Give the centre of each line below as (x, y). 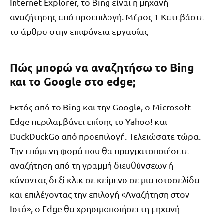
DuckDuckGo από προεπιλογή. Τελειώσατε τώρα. (105, 136)
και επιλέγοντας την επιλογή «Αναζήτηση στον (100, 194)
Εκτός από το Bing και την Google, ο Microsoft (100, 107)
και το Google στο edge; (73, 82)
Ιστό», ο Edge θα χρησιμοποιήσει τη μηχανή (95, 208)
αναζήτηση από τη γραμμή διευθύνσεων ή (92, 165)
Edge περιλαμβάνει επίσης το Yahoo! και (88, 121)
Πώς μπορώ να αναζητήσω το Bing (102, 68)
